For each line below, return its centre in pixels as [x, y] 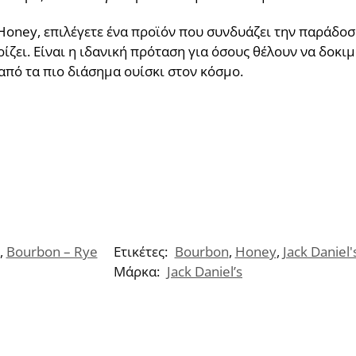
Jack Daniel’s [205, 272]
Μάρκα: [138, 272]
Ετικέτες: [142, 252]
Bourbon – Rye [52, 252]
